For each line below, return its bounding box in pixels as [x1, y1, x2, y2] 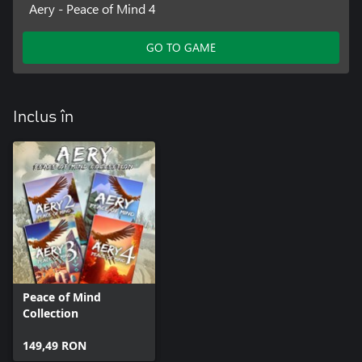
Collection [23, 305, 78, 322]
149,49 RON [23, 338, 86, 354]
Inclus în [13, 109, 74, 126]
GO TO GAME [146, 40, 216, 56]
